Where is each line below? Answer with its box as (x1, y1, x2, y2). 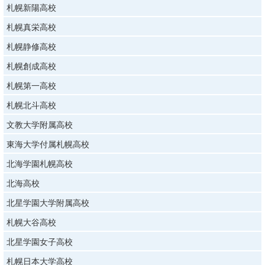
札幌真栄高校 (7, 22, 56, 32)
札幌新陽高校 (7, 2, 56, 12)
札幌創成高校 (7, 61, 56, 71)
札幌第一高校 (7, 80, 56, 91)
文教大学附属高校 (7, 119, 73, 130)
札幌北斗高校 (7, 100, 56, 110)
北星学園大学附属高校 (7, 198, 89, 208)
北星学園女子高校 (7, 237, 73, 247)
